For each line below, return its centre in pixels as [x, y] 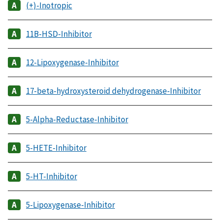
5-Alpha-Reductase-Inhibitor [77, 119]
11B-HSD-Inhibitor [59, 34]
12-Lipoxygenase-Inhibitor [72, 62]
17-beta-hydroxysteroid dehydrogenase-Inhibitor [113, 91]
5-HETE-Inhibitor [56, 148]
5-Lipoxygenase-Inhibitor [70, 205]
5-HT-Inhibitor [52, 176]
